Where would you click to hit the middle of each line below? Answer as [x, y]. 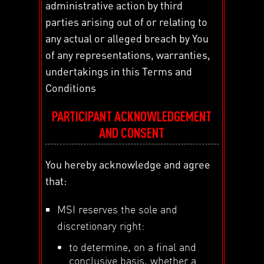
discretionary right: [101, 225]
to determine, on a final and [133, 246]
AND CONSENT [132, 132]
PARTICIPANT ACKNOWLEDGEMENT [132, 116]
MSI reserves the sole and [118, 209]
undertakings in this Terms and [119, 71]
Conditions [71, 87]
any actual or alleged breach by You [127, 38]
